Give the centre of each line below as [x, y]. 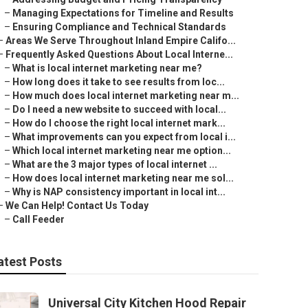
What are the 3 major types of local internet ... [115, 164]
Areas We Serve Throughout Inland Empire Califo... [121, 41]
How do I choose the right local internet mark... [119, 123]
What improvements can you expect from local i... [124, 137]
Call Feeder [38, 219]
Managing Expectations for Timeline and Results [123, 13]
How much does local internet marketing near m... [126, 96]
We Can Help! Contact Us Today [77, 206]
